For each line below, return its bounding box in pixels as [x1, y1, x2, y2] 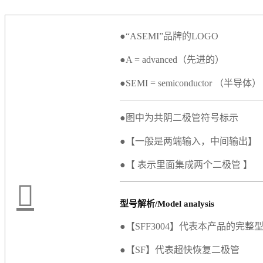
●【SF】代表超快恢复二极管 [120, 245, 240, 255]
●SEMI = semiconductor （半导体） [120, 78, 261, 88]
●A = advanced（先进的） [120, 55, 224, 65]
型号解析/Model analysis [120, 199, 214, 209]
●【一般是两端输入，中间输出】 [120, 136, 257, 146]
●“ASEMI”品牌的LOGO [120, 31, 218, 41]
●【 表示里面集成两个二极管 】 [120, 160, 252, 170]
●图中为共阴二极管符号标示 [120, 113, 238, 123]
